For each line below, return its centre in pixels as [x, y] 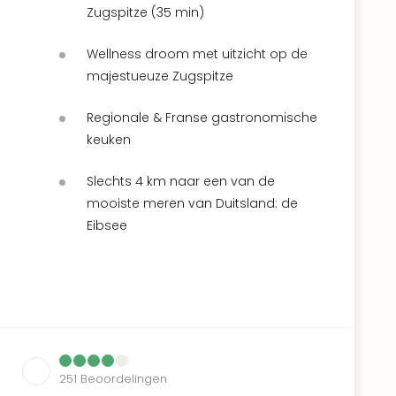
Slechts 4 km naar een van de [181, 181]
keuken [109, 139]
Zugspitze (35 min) [145, 12]
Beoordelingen [124, 378]
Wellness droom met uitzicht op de [197, 53]
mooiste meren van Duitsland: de [192, 203]
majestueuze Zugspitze [160, 76]
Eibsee [107, 225]
